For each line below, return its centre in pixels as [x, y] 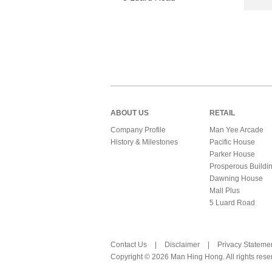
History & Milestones [144, 142]
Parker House [232, 154]
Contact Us [130, 244]
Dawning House [236, 178]
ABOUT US [130, 113]
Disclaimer [182, 244]
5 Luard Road [232, 202]
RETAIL [222, 113]
